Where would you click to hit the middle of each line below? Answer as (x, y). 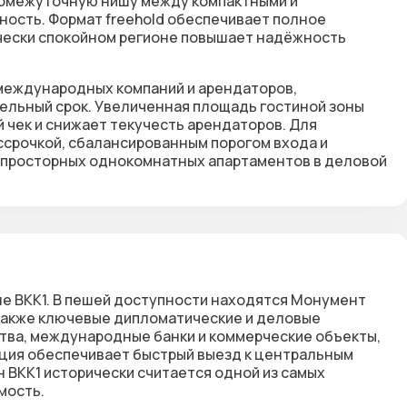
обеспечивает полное (245, 19)
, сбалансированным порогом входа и (195, 143)
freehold (135, 19)
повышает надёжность (262, 37)
